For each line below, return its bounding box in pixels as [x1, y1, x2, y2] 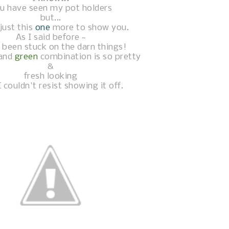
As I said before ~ [15, 33, 86, 42]
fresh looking [24, 72, 78, 81]
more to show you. [52, 23, 129, 33]
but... [40, 13, 61, 23]
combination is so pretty [38, 52, 141, 62]
